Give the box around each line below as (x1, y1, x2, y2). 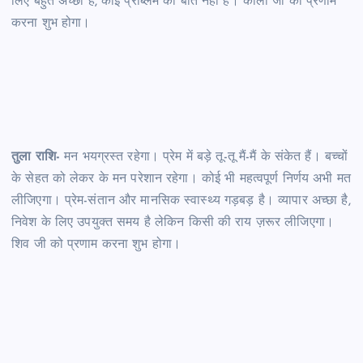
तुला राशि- (11, 150, 60, 164)
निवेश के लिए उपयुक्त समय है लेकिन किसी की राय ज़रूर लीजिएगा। (11, 216, 334, 229)
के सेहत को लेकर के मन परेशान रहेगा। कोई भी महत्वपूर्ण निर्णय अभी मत (11, 172, 351, 186)
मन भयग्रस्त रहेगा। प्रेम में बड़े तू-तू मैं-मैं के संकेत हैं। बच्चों (59, 150, 348, 164)
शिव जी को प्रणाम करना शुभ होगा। (11, 237, 181, 251)
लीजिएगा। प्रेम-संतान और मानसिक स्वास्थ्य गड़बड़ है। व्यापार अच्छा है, (11, 194, 351, 207)
